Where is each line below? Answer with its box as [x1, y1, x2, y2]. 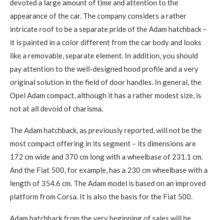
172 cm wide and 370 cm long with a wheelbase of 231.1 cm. [10, 152, 203, 161]
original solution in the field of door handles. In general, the [10, 77, 201, 86]
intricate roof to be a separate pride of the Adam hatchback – [10, 24, 207, 33]
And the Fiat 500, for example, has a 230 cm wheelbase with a [10, 165, 208, 174]
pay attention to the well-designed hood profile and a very [10, 64, 198, 73]
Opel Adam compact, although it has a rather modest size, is [10, 90, 201, 100]
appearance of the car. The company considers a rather [10, 11, 187, 20]
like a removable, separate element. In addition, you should [10, 51, 198, 60]
